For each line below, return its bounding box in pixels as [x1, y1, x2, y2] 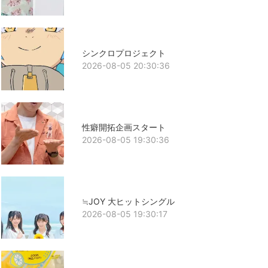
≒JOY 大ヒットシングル [81, 196, 175, 207]
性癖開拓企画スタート [81, 121, 166, 132]
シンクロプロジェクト [81, 47, 166, 58]
